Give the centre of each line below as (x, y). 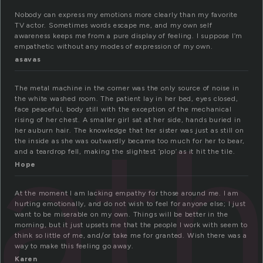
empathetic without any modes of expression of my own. (114, 47)
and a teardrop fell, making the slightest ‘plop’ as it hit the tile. (125, 152)
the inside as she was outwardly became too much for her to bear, (130, 141)
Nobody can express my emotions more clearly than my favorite (126, 15)
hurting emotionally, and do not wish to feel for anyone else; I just (130, 204)
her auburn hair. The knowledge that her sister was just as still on (129, 131)
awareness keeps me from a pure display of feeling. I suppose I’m (129, 36)
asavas (28, 60)
